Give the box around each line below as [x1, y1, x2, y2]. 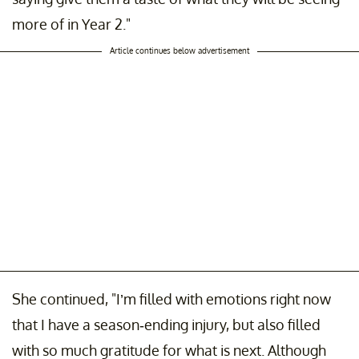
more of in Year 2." [12, 14, 131, 33]
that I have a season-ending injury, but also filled [12, 315, 321, 333]
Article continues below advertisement [110, 45, 249, 55]
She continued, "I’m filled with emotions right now [12, 289, 331, 308]
